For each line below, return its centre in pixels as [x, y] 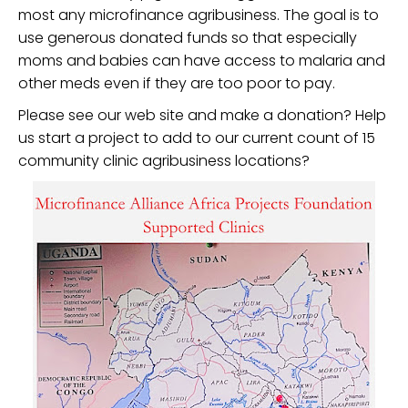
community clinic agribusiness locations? [164, 161]
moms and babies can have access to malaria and [202, 61]
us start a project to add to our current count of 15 [197, 138]
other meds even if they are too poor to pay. [177, 83]
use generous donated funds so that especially [188, 38]
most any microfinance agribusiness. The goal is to [199, 15]
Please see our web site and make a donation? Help [202, 115]
